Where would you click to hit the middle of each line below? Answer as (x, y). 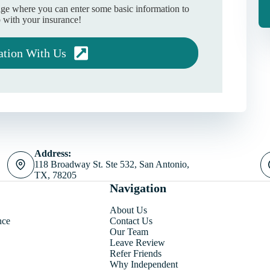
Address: (52, 153)
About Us (128, 210)
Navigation (138, 188)
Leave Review (137, 243)
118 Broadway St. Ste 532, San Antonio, (111, 164)
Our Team (129, 232)
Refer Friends (135, 253)
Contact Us (131, 221)
